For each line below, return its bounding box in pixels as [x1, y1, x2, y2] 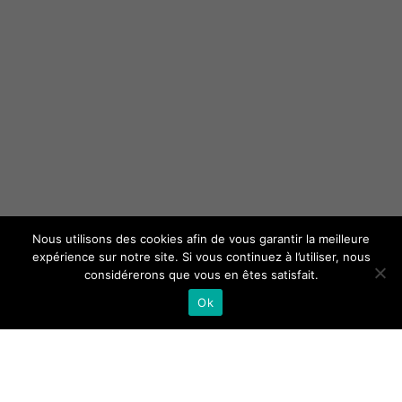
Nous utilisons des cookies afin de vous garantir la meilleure [32, 232, 370, 246]
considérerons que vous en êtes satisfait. [83, 267, 319, 282]
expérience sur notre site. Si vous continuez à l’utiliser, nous [31, 249, 371, 264]
